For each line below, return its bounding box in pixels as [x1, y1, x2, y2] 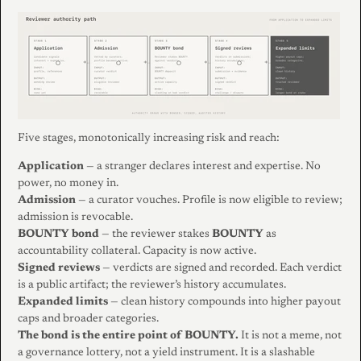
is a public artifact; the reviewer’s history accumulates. [18, 279, 286, 291]
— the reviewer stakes [99, 228, 212, 240]
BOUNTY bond [18, 228, 99, 240]
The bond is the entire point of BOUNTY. [18, 330, 239, 342]
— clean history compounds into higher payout [108, 296, 341, 308]
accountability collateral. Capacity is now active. [18, 245, 256, 257]
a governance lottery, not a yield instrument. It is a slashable [18, 346, 315, 359]
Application [18, 160, 84, 172]
